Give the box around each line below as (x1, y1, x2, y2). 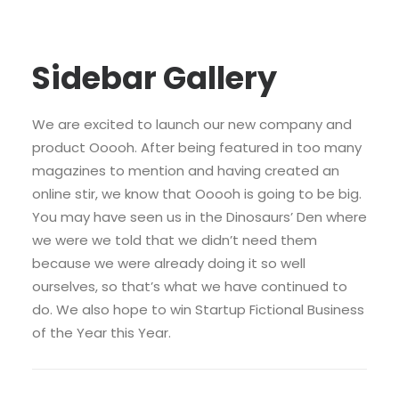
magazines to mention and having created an (32, 161, 339, 180)
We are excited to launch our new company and (32, 115, 352, 134)
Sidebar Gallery (32, 56, 277, 100)
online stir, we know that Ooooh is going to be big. (32, 184, 362, 203)
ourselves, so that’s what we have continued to (32, 277, 347, 296)
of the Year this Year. (32, 323, 171, 342)
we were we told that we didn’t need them (32, 231, 317, 249)
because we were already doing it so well (32, 254, 305, 273)
